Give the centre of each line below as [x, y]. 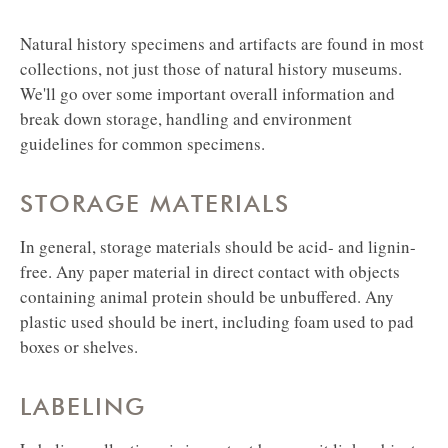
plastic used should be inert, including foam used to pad [217, 322]
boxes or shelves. [79, 347]
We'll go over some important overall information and [207, 94]
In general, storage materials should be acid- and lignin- [218, 247]
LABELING [83, 407]
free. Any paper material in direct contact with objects [210, 272]
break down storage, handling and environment [186, 119]
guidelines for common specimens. [142, 144]
